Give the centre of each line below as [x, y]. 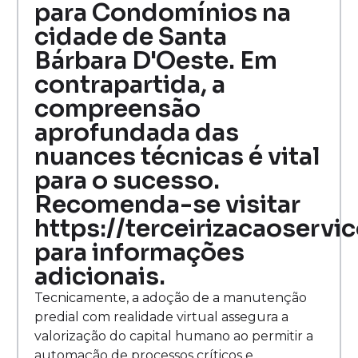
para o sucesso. [127, 181]
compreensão [117, 109]
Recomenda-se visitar [167, 205]
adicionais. [100, 277]
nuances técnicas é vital [177, 157]
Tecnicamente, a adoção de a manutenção [171, 298]
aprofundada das [137, 133]
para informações [139, 253]
